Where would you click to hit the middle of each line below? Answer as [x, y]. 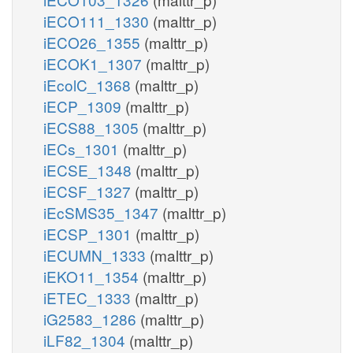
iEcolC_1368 [89, 84]
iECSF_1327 [89, 191]
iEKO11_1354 [93, 276]
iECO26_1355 [94, 42]
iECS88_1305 [93, 127]
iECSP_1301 [89, 233]
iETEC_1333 [89, 297]
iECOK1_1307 [95, 63]
